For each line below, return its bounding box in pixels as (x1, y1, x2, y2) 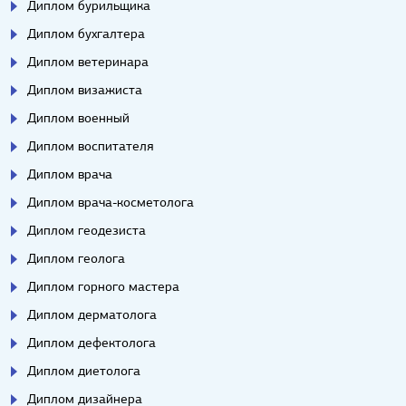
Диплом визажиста (27, 81, 142, 98)
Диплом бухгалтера (27, 24, 145, 42)
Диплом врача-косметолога (27, 193, 194, 210)
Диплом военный (27, 109, 130, 126)
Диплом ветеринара (27, 53, 149, 70)
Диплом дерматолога (27, 305, 157, 323)
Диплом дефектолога (27, 333, 156, 351)
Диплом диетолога (27, 362, 140, 379)
